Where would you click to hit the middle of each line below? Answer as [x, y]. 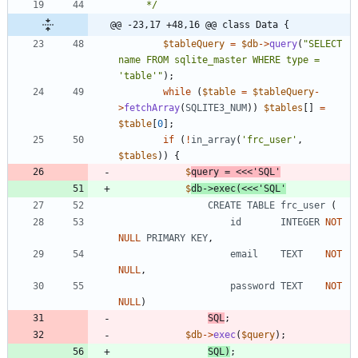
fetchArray [152, 108]
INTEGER [300, 223]
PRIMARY [166, 239]
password [253, 286]
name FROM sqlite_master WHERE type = [219, 60]
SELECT [325, 44]
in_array [213, 140]
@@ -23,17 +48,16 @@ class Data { [200, 25]
